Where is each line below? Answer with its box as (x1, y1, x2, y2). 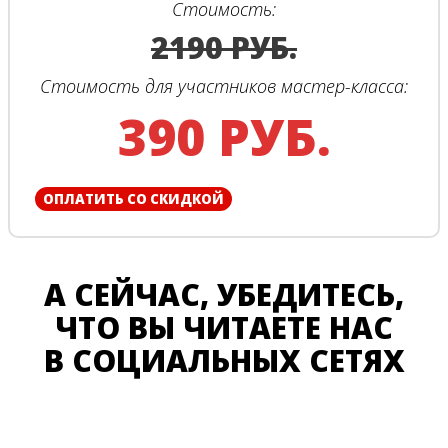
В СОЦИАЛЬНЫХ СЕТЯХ (43, 339, 405, 381)
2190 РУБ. (151, 26, 297, 68)
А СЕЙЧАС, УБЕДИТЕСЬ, (44, 273, 404, 315)
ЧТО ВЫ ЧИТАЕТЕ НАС (55, 306, 393, 348)
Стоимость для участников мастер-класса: (40, 73, 408, 98)
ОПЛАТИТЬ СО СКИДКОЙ (43, 189, 224, 208)
